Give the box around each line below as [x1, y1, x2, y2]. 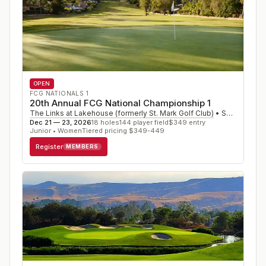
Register [36, 142, 63, 151]
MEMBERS [66, 143, 99, 150]
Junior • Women [30, 126, 82, 135]
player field [131, 118, 169, 126]
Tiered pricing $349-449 [82, 126, 164, 135]
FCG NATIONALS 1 [30, 90, 88, 97]
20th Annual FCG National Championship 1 [30, 97, 211, 109]
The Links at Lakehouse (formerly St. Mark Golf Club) [30, 109, 214, 118]
